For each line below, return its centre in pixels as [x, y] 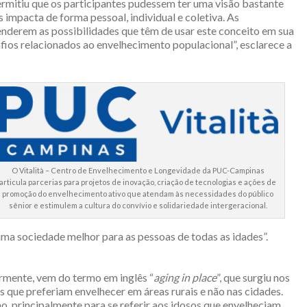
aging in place [185, 277]
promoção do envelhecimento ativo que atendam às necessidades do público [138, 194]
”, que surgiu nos [253, 277]
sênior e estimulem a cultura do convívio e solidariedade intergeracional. [138, 205]
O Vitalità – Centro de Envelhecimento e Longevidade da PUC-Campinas [138, 170]
